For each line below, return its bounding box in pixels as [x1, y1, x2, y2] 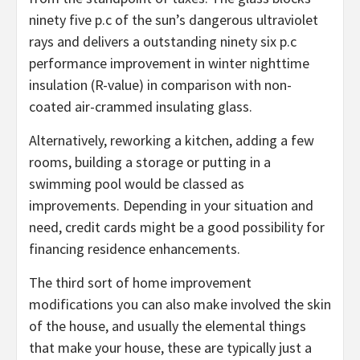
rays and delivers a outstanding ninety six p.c [29, 31, 297, 51]
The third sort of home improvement [29, 272, 252, 292]
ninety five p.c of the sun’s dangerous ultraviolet [29, 10, 318, 29]
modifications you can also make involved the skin [29, 294, 331, 313]
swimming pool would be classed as [29, 174, 244, 193]
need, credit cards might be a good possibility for [29, 217, 325, 236]
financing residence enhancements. [29, 239, 240, 258]
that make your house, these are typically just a [29, 337, 312, 357]
